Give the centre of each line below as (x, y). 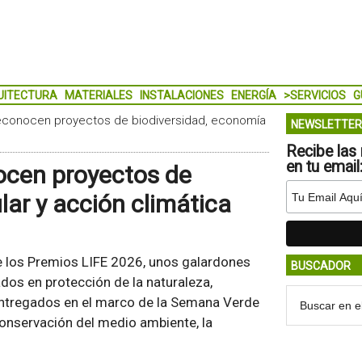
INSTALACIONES (181, 95)
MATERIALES (98, 95)
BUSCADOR (320, 266)
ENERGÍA (253, 95)
